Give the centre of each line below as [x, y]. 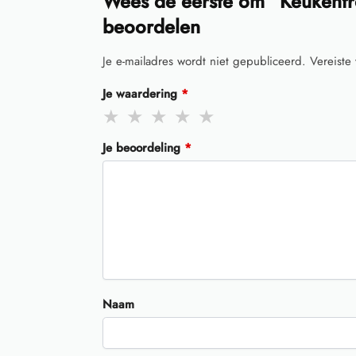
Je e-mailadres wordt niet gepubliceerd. [204, 61]
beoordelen [151, 26]
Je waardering [141, 93]
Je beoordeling [143, 147]
